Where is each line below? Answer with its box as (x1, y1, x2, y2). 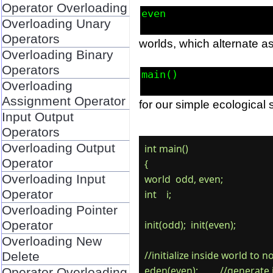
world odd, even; (144, 172, 223, 186)
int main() (144, 142, 188, 156)
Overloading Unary (1, 16, 111, 31)
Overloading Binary (1, 47, 113, 62)
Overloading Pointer (1, 202, 118, 218)
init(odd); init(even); (144, 218, 236, 232)
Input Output (1, 109, 74, 124)
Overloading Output (1, 140, 115, 155)
